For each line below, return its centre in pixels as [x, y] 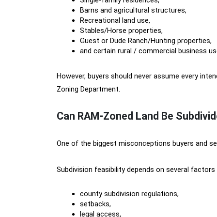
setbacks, [95, 204]
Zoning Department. [88, 89]
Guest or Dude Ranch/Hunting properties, [146, 41]
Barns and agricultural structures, [133, 10]
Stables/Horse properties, [121, 31]
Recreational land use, [115, 20]
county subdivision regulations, [129, 194]
